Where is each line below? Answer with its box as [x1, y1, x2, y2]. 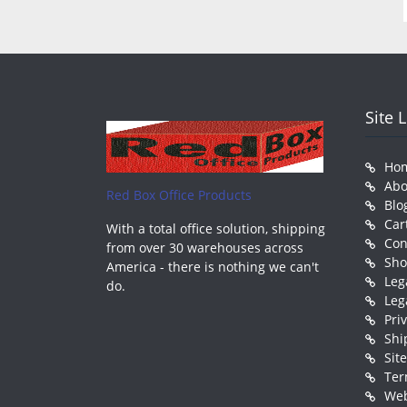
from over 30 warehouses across [106, 238, 303, 256]
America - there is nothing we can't [106, 257, 319, 275]
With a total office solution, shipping [106, 219, 325, 237]
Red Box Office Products [106, 185, 252, 203]
